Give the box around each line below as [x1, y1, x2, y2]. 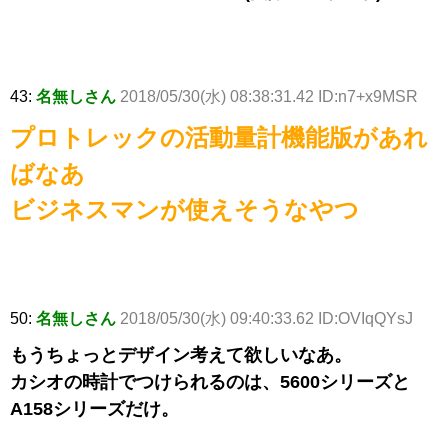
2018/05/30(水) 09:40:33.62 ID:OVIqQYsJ [120, 310, 413, 328]
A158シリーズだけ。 [10, 399, 179, 420]
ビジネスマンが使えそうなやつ [10, 196, 359, 224]
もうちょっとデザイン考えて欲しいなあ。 [10, 345, 352, 366]
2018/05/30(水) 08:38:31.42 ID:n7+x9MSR [120, 88, 418, 106]
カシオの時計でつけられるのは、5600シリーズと [10, 372, 410, 393]
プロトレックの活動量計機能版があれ [10, 124, 428, 152]
